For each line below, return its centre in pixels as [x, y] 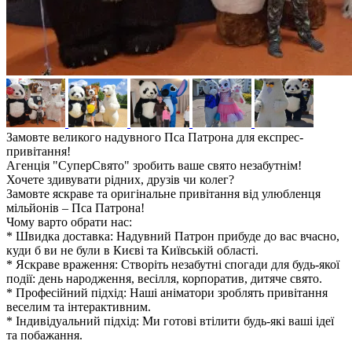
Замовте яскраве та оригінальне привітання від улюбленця [163, 194]
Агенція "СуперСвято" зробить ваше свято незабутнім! [154, 166]
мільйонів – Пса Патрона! [75, 208]
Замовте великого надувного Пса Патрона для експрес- [155, 137]
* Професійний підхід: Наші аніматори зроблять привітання [167, 293]
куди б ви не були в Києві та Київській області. [132, 251]
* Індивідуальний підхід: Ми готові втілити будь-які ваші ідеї [170, 321]
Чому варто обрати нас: [69, 222]
